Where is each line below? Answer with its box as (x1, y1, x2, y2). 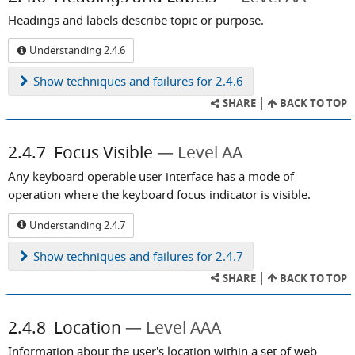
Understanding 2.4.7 (27, 217, 125, 232)
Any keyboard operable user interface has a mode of (8, 168, 294, 185)
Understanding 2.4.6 (27, 43, 125, 58)
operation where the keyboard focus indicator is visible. (8, 186, 311, 203)
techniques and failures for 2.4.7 (63, 247, 243, 264)
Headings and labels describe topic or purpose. (8, 11, 264, 28)
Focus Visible (54, 141, 153, 164)
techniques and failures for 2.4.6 (63, 73, 243, 90)
